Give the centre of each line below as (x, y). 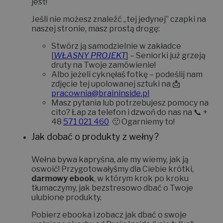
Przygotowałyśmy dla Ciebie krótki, (127, 169)
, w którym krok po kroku (141, 178)
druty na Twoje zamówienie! (104, 65)
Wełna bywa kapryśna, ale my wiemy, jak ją (110, 159)
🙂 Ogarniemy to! (143, 121)
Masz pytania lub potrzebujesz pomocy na (130, 103)
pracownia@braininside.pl (100, 93)
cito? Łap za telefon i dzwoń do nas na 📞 (127, 112)
